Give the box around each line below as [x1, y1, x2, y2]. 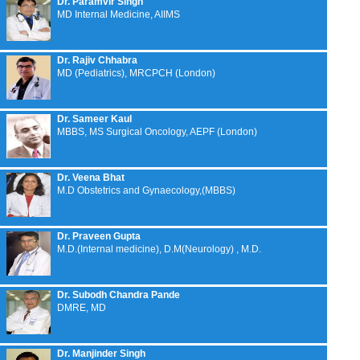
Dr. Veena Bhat [57, 172, 125, 183]
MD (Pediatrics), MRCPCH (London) [57, 67, 215, 79]
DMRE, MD [57, 302, 106, 313]
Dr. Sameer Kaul [57, 113, 132, 125]
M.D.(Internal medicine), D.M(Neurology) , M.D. [57, 243, 261, 255]
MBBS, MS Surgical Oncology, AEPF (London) [57, 126, 257, 137]
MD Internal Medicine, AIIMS [57, 9, 180, 20]
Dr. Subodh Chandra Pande [57, 289, 180, 301]
